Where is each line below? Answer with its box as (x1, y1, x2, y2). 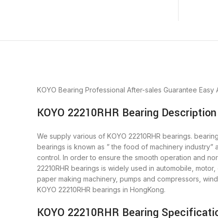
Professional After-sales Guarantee (85, 86, 197, 94)
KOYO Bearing (37, 86, 83, 94)
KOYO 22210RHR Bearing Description (37, 105, 217, 121)
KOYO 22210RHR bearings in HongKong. (37, 185, 165, 194)
